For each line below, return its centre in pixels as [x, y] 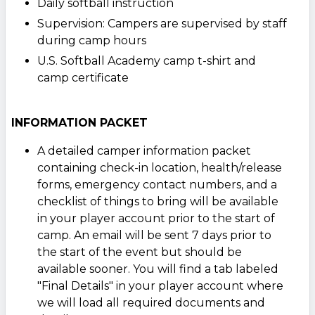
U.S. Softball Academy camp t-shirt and [146, 60]
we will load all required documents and [151, 302]
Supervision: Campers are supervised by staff [162, 23]
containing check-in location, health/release [159, 167]
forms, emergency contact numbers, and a [157, 184]
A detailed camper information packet [144, 150]
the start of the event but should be [139, 252]
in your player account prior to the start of [156, 218]
